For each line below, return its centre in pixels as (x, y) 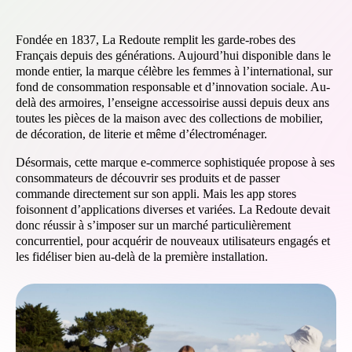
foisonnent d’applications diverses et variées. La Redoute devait (173, 209)
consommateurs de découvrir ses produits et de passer (148, 178)
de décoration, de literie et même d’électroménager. (141, 134)
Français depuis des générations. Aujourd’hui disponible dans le (173, 55)
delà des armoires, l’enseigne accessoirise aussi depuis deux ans (172, 103)
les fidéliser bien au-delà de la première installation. (142, 257)
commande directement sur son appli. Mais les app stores (156, 194)
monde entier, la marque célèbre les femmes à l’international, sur (174, 71)
